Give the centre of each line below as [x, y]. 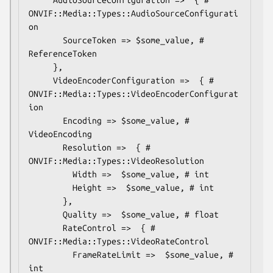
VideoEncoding [60, 134]
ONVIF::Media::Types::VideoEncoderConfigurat [133, 94]
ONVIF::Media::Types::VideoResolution [116, 161]
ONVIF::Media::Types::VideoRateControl [119, 241]
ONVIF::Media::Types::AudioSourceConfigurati [133, 13]
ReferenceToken [63, 53]
